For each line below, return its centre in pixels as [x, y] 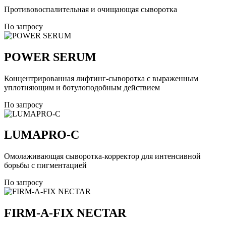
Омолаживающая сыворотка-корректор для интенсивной [102, 156]
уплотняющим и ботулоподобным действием [82, 87]
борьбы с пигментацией [45, 165]
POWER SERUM [50, 57]
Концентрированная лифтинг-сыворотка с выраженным [101, 78]
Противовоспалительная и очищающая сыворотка [91, 9]
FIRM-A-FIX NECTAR [65, 213]
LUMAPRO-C [42, 135]
